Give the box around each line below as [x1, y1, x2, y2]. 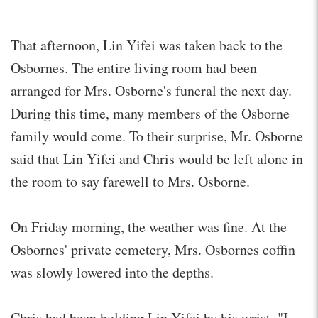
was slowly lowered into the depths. [11, 262, 214, 282]
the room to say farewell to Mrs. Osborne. [11, 171, 250, 191]
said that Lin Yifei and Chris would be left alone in [11, 148, 303, 168]
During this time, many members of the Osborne [11, 103, 290, 123]
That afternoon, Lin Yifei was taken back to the [11, 35, 283, 55]
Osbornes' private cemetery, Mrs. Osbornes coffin [11, 239, 295, 259]
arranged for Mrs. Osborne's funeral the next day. [11, 80, 292, 100]
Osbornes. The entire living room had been [11, 57, 257, 77]
